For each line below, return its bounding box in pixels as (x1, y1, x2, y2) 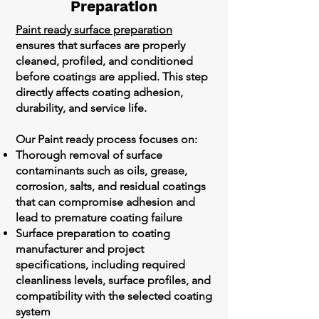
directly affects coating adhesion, (16, 85, 183, 99)
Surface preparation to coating (16, 226, 170, 240)
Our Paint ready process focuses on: (16, 132, 197, 146)
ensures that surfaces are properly (16, 38, 185, 52)
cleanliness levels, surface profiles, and (16, 273, 211, 287)
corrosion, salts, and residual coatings (16, 179, 206, 193)
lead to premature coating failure (16, 211, 182, 224)
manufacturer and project (16, 242, 144, 256)
